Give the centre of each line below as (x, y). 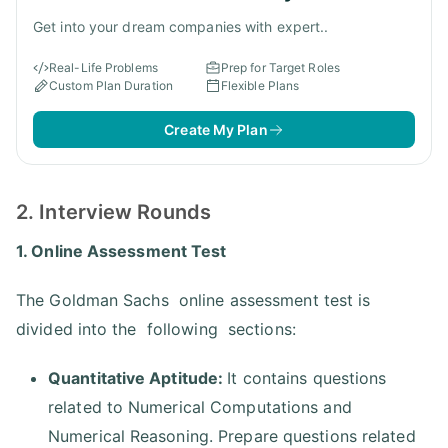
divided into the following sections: (156, 329)
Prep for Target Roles (280, 68)
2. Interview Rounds (113, 212)
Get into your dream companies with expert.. (181, 27)
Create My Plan (216, 130)
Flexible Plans (260, 86)
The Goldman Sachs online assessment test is (193, 300)
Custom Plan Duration (111, 86)
